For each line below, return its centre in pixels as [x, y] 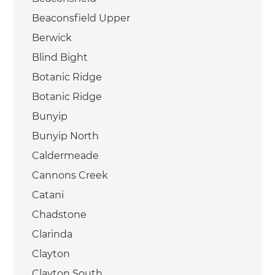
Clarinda [52, 234]
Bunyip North [66, 136]
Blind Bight [60, 57]
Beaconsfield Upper [81, 18]
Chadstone [60, 214]
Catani [48, 195]
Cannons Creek [70, 175]
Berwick [52, 37]
